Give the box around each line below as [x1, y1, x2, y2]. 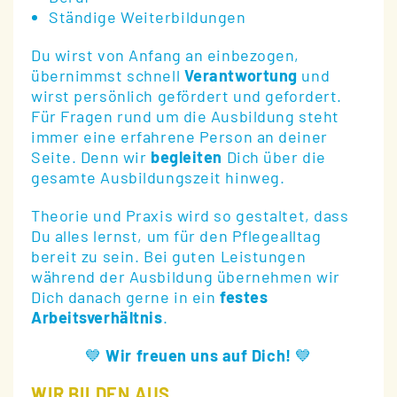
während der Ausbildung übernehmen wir [31, 267, 340, 287]
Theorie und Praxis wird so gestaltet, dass [31, 206, 349, 226]
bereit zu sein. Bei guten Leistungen [31, 246, 307, 267]
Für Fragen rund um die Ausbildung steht [31, 106, 339, 127]
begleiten [150, 147, 223, 167]
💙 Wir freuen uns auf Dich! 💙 [85, 346, 312, 366]
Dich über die [222, 147, 326, 167]
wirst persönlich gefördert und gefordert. [31, 86, 342, 106]
